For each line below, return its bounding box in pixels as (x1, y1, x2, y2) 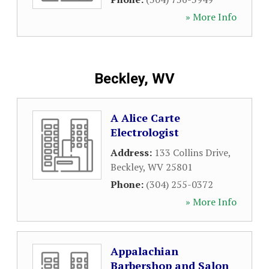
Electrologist (110, 125, 179, 139)
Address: (110, 146, 154, 159)
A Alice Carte (110, 110, 180, 125)
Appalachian (110, 244, 178, 258)
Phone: (110, 178, 146, 191)
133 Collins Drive (154, 146, 228, 159)
